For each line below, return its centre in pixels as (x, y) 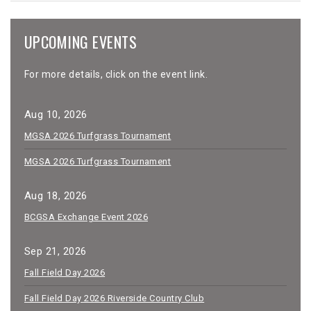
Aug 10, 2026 (56, 115)
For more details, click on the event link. (116, 74)
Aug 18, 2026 (56, 196)
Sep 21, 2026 (56, 251)
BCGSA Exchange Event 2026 (86, 217)
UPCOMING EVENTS (81, 42)
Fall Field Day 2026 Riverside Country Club (115, 298)
